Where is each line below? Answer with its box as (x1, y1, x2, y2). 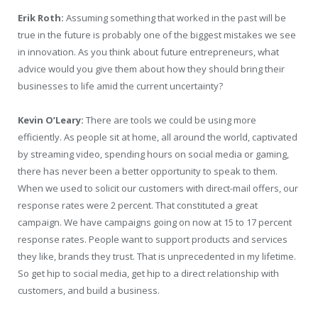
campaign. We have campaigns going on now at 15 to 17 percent (18, 215, 292, 229)
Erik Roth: (18, 11, 64, 24)
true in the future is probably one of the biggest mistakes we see (18, 28, 296, 41)
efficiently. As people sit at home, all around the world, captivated (18, 130, 297, 143)
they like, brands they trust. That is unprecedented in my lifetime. (18, 249, 296, 263)
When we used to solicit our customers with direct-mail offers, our (18, 181, 298, 194)
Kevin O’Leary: (18, 113, 84, 126)
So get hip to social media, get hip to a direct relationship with (18, 266, 279, 280)
